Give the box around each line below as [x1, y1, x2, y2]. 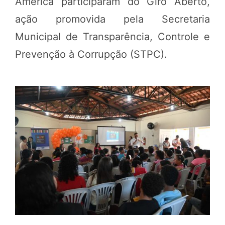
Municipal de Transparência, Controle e [15, 30, 210, 43]
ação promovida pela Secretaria [15, 13, 210, 25]
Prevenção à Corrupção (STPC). [15, 48, 167, 60]
